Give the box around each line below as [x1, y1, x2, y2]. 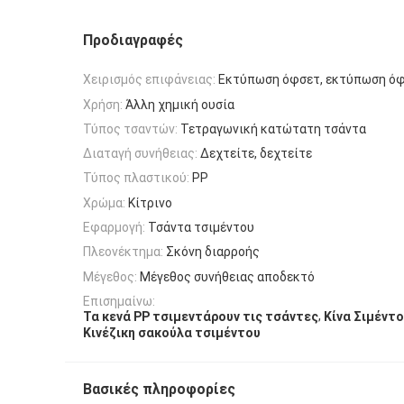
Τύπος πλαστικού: [83, 170, 189, 186]
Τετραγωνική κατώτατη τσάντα [180, 121, 366, 136]
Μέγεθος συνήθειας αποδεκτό [140, 269, 315, 284]
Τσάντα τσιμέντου [148, 220, 254, 235]
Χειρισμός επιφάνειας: [83, 72, 216, 87]
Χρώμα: [83, 195, 125, 210]
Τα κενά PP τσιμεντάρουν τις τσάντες [83, 309, 318, 325]
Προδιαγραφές [83, 32, 183, 49]
